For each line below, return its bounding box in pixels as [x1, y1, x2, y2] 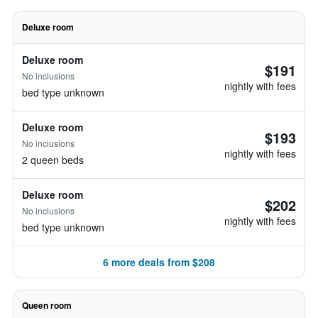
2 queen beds [22, 153, 84, 167]
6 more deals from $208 [103, 255, 215, 269]
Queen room [22, 299, 72, 312]
